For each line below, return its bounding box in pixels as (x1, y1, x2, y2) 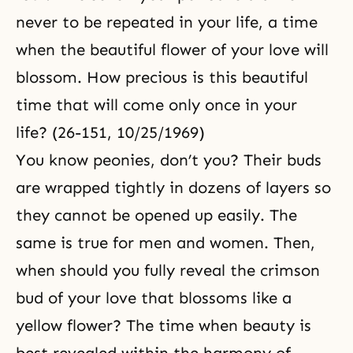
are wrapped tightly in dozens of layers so (16, 178, 331, 197)
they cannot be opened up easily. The (16, 206, 297, 225)
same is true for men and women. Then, (16, 233, 315, 252)
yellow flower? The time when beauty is (16, 316, 311, 335)
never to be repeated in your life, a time (16, 13, 318, 32)
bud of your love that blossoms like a (16, 288, 292, 307)
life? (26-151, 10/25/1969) (16, 123, 205, 142)
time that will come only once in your (16, 95, 297, 114)
